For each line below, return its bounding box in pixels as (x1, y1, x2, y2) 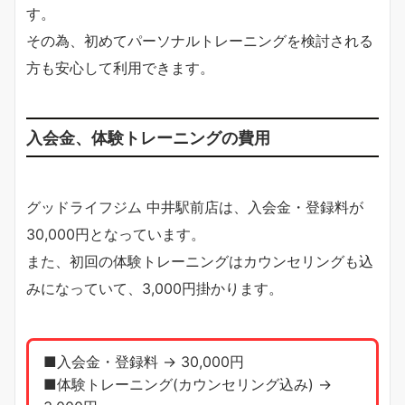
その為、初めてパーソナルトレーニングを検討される (26, 31, 373, 50)
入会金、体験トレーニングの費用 (26, 127, 270, 147)
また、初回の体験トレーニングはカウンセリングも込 (26, 251, 373, 270)
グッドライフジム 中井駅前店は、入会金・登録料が (26, 197, 363, 216)
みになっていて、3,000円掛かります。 (26, 278, 283, 297)
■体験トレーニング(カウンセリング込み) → (43, 375, 332, 394)
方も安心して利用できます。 (26, 58, 214, 77)
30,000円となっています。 (26, 224, 205, 243)
